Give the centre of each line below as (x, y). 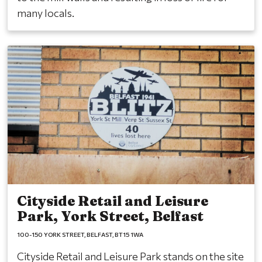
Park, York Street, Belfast (110, 216)
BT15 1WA (129, 235)
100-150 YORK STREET (51, 235)
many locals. (46, 13)
